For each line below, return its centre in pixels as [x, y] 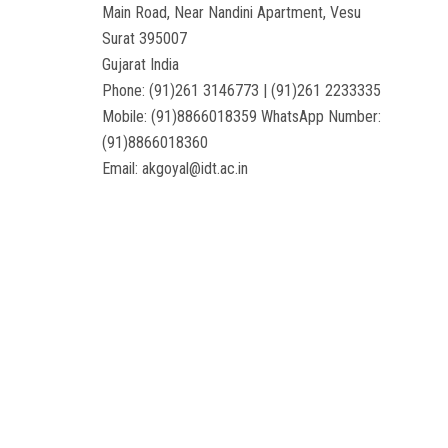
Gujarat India [140, 65]
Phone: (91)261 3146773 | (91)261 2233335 [241, 91]
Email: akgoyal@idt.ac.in [175, 169]
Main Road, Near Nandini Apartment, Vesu [231, 13]
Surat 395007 [144, 39]
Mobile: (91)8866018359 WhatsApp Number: [241, 117]
